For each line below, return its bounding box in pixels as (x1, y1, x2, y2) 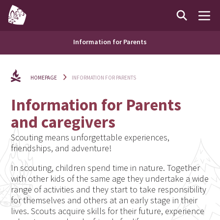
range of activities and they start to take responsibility (11, 184, 207, 195)
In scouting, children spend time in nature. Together (11, 162, 200, 174)
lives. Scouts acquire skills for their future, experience (11, 205, 205, 217)
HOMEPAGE (30, 74, 57, 81)
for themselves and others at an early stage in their (11, 194, 198, 206)
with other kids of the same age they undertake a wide (11, 173, 209, 185)
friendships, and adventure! (11, 142, 112, 154)
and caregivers (11, 112, 116, 133)
